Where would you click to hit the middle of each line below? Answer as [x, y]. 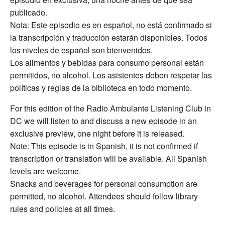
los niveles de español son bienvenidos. [81, 50]
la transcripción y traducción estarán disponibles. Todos [109, 37]
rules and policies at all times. [63, 209]
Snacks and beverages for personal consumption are [104, 184]
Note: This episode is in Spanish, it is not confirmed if [104, 146]
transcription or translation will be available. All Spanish [108, 158]
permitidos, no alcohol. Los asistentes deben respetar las [111, 75]
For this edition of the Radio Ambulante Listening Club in [110, 108]
